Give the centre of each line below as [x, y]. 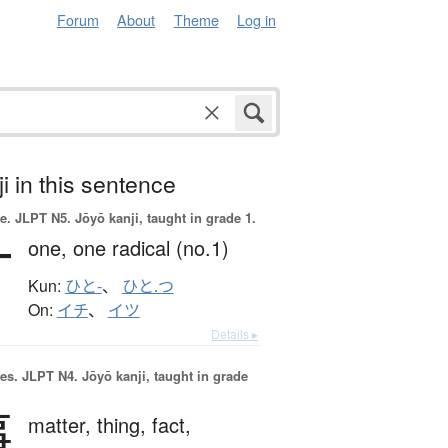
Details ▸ [234, 334]
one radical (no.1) [150, 248]
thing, [124, 425]
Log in [256, 19]
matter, [62, 425]
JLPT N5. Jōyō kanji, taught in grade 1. [133, 218]
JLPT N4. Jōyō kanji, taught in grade [132, 376]
